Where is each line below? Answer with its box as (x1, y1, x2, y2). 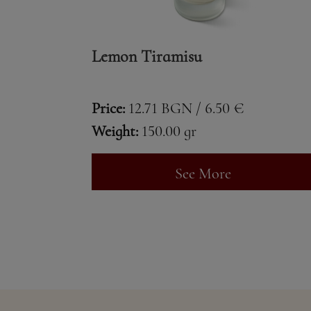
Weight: (92, 121, 138, 141)
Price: (92, 99, 125, 118)
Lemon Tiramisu (92, 47, 202, 67)
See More (174, 164, 231, 183)
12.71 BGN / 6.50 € (128, 99, 244, 118)
